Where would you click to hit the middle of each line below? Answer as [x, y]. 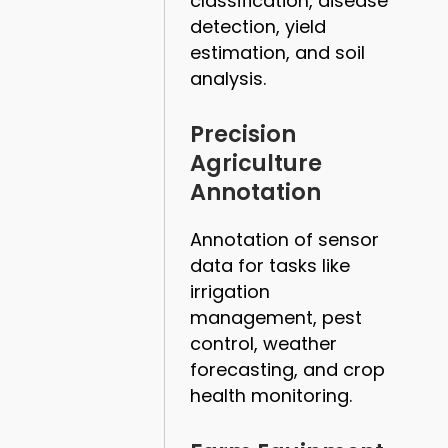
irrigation [230, 292]
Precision [243, 134]
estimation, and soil [278, 52]
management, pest [276, 318]
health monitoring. [271, 396]
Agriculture [256, 163]
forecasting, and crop [288, 370]
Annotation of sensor [285, 240]
